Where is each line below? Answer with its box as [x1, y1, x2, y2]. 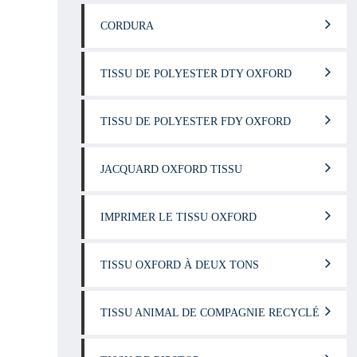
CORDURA [100, 20, 154, 32]
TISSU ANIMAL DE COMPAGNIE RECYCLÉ [100, 307, 320, 319]
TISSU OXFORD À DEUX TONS [100, 259, 259, 271]
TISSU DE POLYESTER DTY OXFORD [100, 68, 292, 80]
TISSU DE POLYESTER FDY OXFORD [100, 116, 291, 127]
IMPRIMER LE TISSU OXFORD [100, 211, 257, 223]
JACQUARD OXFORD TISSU [100, 163, 242, 175]
